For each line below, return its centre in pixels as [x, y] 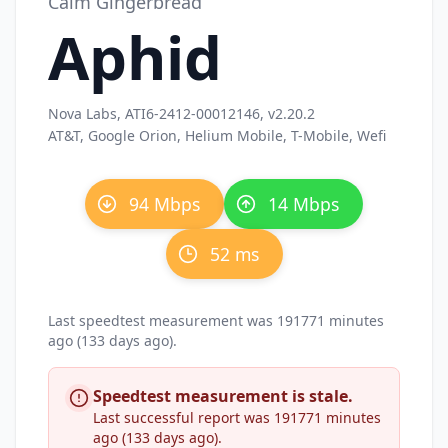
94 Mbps [164, 204]
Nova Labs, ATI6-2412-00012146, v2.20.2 [181, 113]
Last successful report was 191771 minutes [237, 417]
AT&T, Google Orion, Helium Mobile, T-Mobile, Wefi [217, 135]
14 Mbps [303, 204]
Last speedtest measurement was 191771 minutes [216, 320]
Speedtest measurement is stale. [223, 396]
